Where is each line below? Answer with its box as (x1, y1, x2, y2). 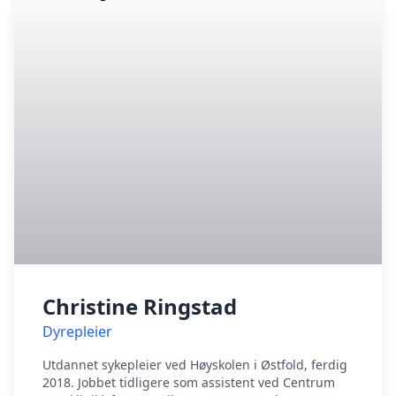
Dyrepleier (42, 322, 112, 341)
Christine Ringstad (42, 292, 237, 321)
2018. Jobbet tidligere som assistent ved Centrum (42, 374, 335, 391)
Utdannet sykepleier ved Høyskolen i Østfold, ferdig (42, 356, 347, 373)
